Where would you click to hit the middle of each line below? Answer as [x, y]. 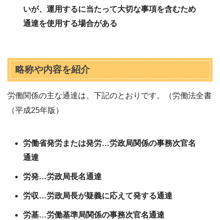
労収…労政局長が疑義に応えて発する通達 [98, 196]
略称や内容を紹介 [52, 70]
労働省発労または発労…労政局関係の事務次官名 [110, 143]
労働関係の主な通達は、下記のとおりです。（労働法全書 [110, 96]
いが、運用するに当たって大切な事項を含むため [110, 9]
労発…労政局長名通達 [62, 177]
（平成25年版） [35, 110]
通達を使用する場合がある [70, 24]
